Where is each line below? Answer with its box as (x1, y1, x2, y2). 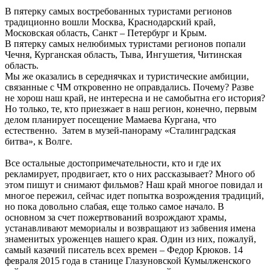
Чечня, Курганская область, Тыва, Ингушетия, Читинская (5, 49, 242, 60)
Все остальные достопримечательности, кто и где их (5, 157, 221, 168)
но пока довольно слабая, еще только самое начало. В (5, 201, 224, 212)
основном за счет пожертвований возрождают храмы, (5, 212, 227, 222)
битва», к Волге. (5, 136, 75, 146)
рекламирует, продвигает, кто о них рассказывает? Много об (5, 168, 255, 179)
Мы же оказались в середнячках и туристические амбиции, (5, 71, 249, 81)
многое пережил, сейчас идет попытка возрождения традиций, (5, 190, 264, 201)
